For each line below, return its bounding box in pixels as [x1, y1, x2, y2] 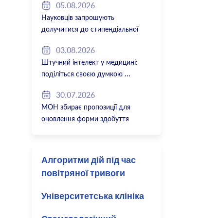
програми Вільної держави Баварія [41, 38, 151, 45]
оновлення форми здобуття [41, 116, 129, 123]
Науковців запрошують [41, 15, 114, 22]
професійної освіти [41, 127, 101, 135]
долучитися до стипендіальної [41, 26, 138, 34]
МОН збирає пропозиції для [41, 104, 130, 111]
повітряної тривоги [41, 169, 125, 179]
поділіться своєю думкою [41, 71, 123, 78]
